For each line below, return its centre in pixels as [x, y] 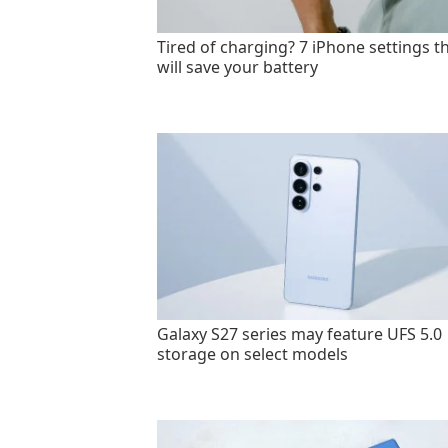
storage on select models [252, 354]
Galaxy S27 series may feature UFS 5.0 [299, 334]
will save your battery [237, 67]
